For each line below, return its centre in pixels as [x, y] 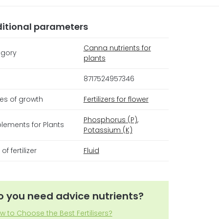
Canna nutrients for [117, 48]
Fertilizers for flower [116, 99]
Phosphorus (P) [110, 120]
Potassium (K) [108, 130]
